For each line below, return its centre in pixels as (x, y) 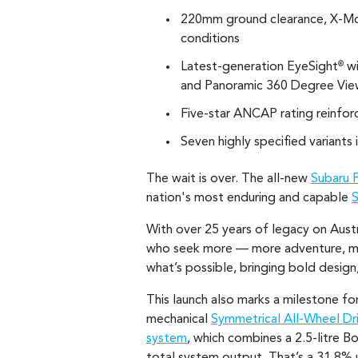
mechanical (179, 319)
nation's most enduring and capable (249, 198)
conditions (210, 40)
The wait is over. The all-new (229, 179)
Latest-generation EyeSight (259, 68)
